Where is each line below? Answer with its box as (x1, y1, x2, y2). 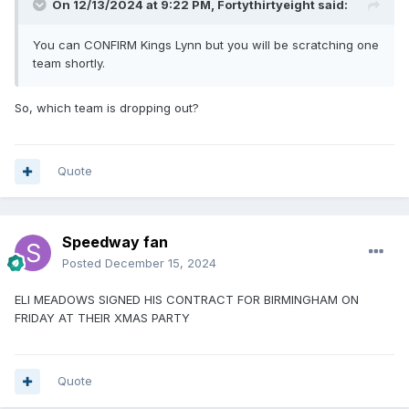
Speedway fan (62, 233, 168, 252)
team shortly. (33, 56, 105, 71)
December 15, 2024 (105, 256, 216, 271)
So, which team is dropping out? (15, 100, 199, 116)
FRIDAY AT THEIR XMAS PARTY (15, 310, 190, 326)
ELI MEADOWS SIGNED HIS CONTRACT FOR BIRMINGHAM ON (15, 292, 359, 308)
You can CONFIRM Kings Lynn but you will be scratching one (33, 37, 379, 53)
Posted (62, 256, 105, 271)
